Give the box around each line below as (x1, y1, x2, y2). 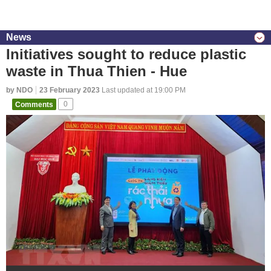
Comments (15, 100, 53, 108)
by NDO (6, 86, 33, 94)
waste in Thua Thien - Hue (6, 63, 187, 79)
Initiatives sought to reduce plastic (6, 46, 246, 62)
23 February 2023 (39, 86, 100, 94)
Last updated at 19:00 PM (100, 86, 186, 94)
